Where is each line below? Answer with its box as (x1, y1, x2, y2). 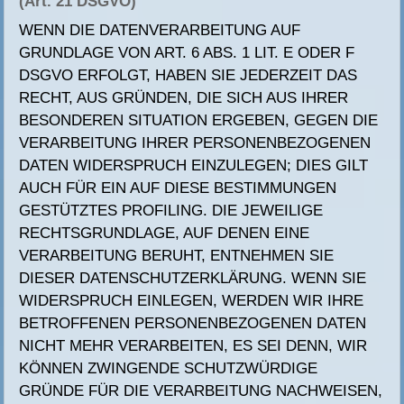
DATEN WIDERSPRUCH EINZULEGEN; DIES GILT (19, 157, 369, 175)
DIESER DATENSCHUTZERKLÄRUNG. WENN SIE (19, 270, 367, 288)
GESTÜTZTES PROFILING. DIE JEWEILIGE (19, 202, 324, 220)
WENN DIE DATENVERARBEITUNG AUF (19, 22, 301, 40)
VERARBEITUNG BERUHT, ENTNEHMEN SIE (19, 247, 335, 265)
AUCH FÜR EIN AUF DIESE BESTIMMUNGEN (19, 179, 337, 197)
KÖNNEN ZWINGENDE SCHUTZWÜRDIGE (19, 360, 318, 378)
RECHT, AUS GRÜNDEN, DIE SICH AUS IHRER (19, 89, 349, 107)
